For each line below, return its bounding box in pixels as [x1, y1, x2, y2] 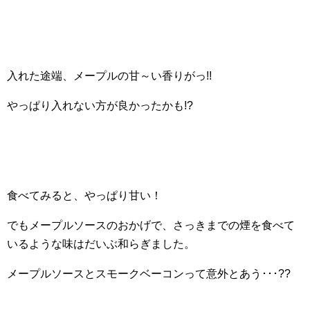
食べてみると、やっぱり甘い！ [7, 190, 162, 201]
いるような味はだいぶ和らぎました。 [7, 238, 195, 250]
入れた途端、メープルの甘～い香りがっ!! [7, 70, 212, 82]
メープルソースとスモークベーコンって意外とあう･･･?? [7, 268, 291, 280]
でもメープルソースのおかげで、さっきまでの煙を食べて [7, 219, 295, 231]
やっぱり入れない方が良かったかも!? [7, 100, 193, 111]
